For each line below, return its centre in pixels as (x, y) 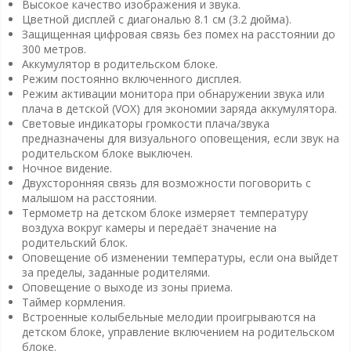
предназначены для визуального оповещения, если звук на (180, 139)
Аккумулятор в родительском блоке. (119, 64)
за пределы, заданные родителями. (116, 273)
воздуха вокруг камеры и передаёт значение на (149, 228)
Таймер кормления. (73, 302)
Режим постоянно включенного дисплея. (131, 79)
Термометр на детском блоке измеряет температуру (165, 213)
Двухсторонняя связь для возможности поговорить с (166, 183)
